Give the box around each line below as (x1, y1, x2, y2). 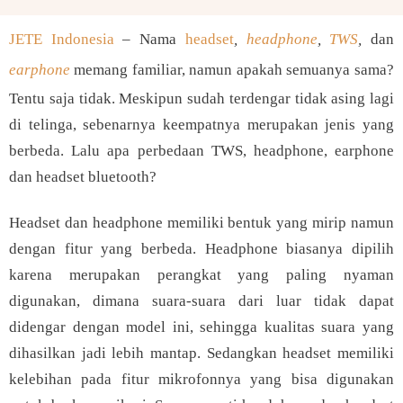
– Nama (122, 31, 185, 48)
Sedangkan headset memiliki (206, 345, 395, 362)
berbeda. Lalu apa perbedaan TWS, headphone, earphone (9, 142, 394, 159)
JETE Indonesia (9, 31, 114, 48)
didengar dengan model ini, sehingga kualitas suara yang (9, 318, 394, 336)
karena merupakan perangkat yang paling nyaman (9, 266, 394, 283)
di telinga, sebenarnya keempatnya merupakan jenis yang (9, 116, 394, 133)
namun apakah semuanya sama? (184, 61, 394, 78)
